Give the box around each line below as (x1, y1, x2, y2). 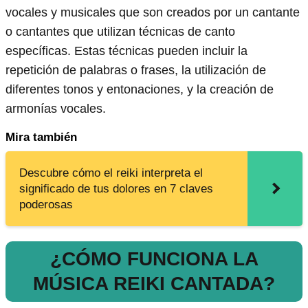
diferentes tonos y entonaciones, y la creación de (5, 82, 274, 97)
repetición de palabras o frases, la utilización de (5, 63, 266, 78)
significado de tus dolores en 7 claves (19, 182, 213, 196)
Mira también (5, 131, 77, 144)
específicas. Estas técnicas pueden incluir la (5, 44, 247, 58)
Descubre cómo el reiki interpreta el (19, 166, 203, 180)
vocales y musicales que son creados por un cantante (5, 5, 300, 20)
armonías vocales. (5, 102, 106, 116)
